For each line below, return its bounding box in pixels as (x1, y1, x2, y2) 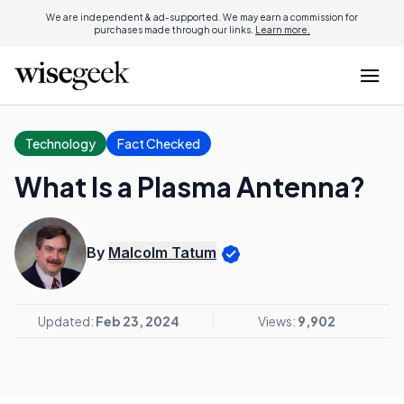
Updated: (37, 313, 96, 329)
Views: (257, 313, 298, 329)
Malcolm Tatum (108, 243, 216, 262)
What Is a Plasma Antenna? (14, 170, 365, 204)
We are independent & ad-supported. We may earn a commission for (46, 12, 358, 23)
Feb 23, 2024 (95, 313, 179, 329)
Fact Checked (117, 135, 200, 151)
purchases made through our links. (94, 24, 255, 35)
